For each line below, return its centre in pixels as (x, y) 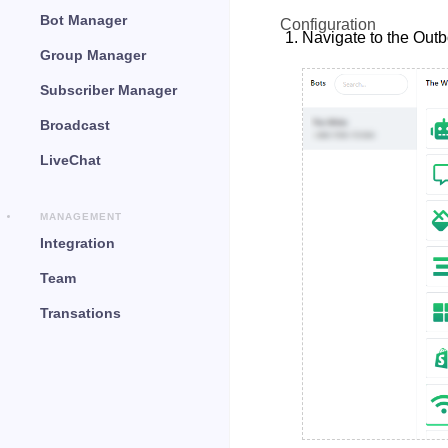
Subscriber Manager (108, 90)
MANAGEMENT (81, 216)
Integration (77, 243)
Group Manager (93, 55)
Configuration (328, 24)
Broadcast (75, 125)
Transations (80, 313)
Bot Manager (83, 20)
